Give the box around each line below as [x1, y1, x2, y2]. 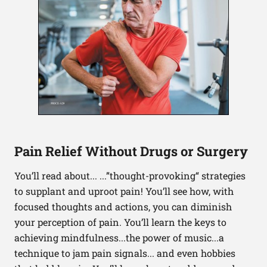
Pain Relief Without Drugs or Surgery [14, 142, 248, 160]
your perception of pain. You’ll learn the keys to [14, 215, 226, 228]
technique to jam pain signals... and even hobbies [14, 246, 235, 259]
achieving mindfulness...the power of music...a [14, 231, 224, 244]
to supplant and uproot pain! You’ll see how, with [14, 184, 234, 197]
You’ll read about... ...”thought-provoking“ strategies [14, 169, 246, 182]
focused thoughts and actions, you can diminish [14, 200, 232, 213]
